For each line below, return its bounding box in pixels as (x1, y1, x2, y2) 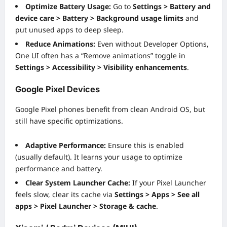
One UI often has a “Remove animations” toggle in (15, 51, 185, 61)
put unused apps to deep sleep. (15, 25, 124, 35)
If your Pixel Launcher (130, 178, 206, 188)
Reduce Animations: (25, 39, 95, 49)
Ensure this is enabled (106, 140, 184, 150)
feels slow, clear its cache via (15, 190, 115, 200)
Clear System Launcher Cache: (25, 178, 130, 188)
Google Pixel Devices (15, 84, 100, 95)
